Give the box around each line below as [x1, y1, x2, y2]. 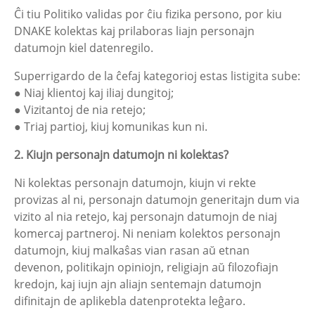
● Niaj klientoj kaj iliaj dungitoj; [14, 85, 174, 101]
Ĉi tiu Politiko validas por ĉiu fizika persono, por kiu [14, 6, 282, 22]
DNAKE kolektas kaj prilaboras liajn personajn [14, 23, 255, 39]
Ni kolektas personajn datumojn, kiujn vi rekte [14, 175, 256, 191]
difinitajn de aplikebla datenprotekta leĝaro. [14, 293, 245, 309]
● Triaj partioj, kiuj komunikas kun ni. [14, 119, 207, 134]
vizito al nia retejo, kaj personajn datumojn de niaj [14, 209, 277, 224]
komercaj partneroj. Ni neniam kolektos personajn [14, 226, 281, 241]
